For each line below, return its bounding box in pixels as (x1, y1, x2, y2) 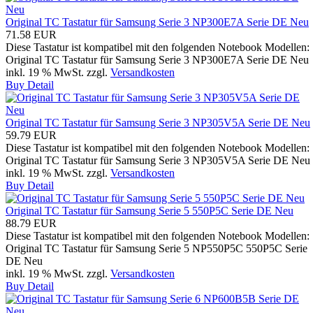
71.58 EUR (6, 28, 57, 41)
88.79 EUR (6, 217, 57, 229)
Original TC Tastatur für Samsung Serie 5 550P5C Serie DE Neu (6, 204, 293, 217)
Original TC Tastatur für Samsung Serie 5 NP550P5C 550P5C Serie (6, 242, 307, 254)
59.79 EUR (6, 129, 57, 141)
